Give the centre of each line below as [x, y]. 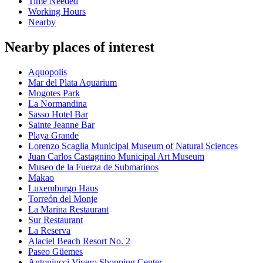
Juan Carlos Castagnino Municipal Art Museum [116, 157]
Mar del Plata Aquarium [73, 83]
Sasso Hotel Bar [58, 114]
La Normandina [58, 104]
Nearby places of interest [80, 47]
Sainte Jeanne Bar [61, 125]
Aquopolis [48, 72]
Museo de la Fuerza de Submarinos [93, 167]
